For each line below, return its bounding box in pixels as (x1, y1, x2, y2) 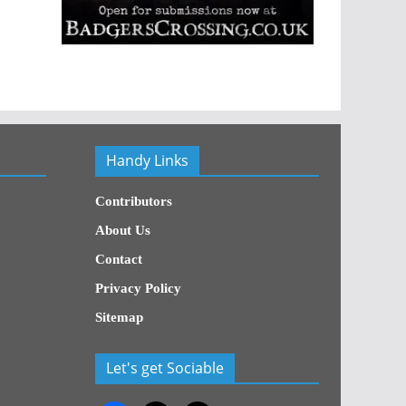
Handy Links (105, 150, 188, 170)
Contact (94, 252, 142, 266)
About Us (94, 223, 150, 237)
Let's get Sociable (105, 358, 224, 378)
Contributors (94, 194, 172, 208)
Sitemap (94, 310, 143, 324)
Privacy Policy (94, 281, 181, 295)
